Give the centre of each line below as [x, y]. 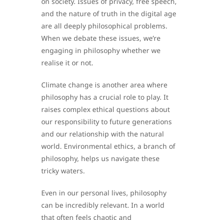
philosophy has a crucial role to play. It [105, 97]
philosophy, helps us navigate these [100, 159]
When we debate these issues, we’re [101, 38]
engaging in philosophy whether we [101, 51]
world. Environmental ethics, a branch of [108, 146]
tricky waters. [63, 171]
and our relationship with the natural [103, 134]
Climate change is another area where [104, 85]
